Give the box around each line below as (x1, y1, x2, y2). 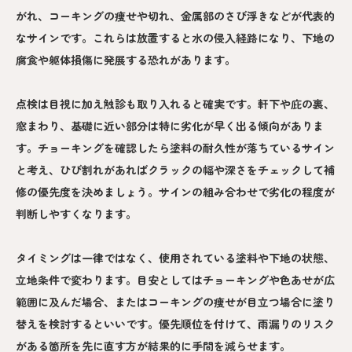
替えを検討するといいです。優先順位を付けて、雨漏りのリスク (16, 316, 335, 332)
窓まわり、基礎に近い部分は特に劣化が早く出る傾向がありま (16, 118, 324, 134)
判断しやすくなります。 (16, 206, 137, 222)
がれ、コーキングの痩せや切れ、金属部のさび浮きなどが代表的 (16, 8, 335, 24)
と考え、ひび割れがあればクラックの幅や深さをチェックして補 (16, 162, 335, 178)
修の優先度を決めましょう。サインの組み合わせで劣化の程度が (16, 184, 335, 200)
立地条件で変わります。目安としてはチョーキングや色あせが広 (16, 272, 335, 288)
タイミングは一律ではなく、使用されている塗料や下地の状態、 (16, 250, 335, 266)
